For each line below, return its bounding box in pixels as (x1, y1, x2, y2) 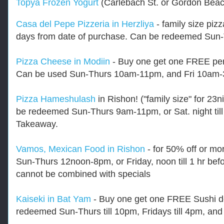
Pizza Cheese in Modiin (16, 56, 110, 66)
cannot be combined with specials (16, 168, 150, 179)
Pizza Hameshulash (16, 93, 95, 104)
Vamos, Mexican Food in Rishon (16, 143, 145, 154)
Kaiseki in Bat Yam (16, 193, 91, 204)
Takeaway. (16, 118, 58, 129)
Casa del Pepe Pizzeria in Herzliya (16, 18, 154, 29)
